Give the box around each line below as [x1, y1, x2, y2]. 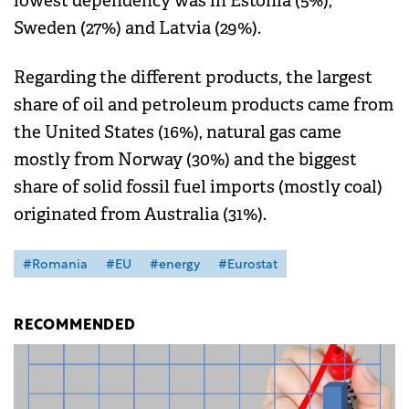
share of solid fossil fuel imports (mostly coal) [14, 176, 383, 199]
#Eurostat [218, 258, 278, 273]
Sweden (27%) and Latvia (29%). [14, 17, 261, 40]
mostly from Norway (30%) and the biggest [14, 149, 357, 172]
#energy [150, 258, 200, 273]
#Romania [23, 258, 88, 273]
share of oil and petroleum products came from [14, 94, 393, 117]
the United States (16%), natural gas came [14, 121, 341, 144]
